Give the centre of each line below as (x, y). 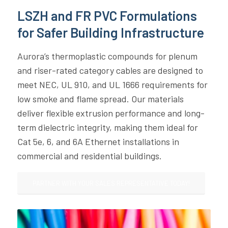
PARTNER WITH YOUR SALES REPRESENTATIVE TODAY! (111, 183)
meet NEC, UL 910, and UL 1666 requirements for (112, 84)
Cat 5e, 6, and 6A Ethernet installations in (98, 141)
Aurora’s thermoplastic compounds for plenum (107, 56)
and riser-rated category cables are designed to (110, 70)
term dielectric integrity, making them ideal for (107, 127)
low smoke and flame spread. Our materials (100, 98)
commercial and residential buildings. (89, 155)
